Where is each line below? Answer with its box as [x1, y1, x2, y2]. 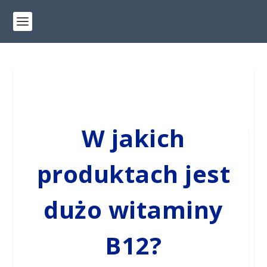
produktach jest [36, 157, 231, 190]
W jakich [81, 122, 185, 154]
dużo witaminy [44, 193, 223, 226]
